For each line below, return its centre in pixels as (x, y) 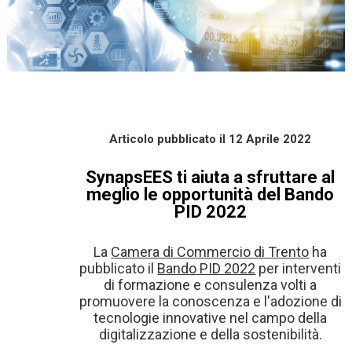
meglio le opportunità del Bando (211, 195)
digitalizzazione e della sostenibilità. (210, 335)
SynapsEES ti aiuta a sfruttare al (211, 178)
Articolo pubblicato (165, 139)
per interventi (299, 269)
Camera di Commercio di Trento (210, 252)
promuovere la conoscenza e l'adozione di (210, 302)
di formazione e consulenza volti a (211, 285)
